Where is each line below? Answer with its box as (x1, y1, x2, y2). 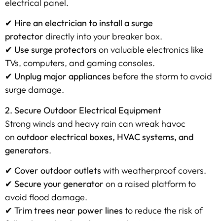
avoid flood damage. (5, 191, 87, 203)
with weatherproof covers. (101, 165, 206, 177)
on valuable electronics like (97, 44, 204, 56)
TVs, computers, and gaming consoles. (5, 57, 155, 69)
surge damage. (5, 84, 64, 96)
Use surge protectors (14, 44, 97, 56)
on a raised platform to (104, 178, 196, 190)
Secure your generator (14, 178, 104, 190)
